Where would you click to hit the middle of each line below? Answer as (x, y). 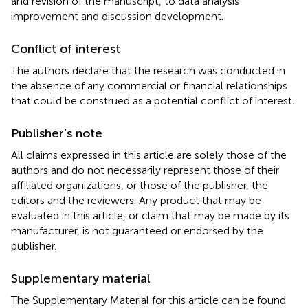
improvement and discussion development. (117, 16)
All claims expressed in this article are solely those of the (149, 155)
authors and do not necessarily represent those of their (145, 170)
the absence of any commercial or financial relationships (149, 86)
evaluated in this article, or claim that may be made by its (150, 216)
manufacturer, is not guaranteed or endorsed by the (137, 231)
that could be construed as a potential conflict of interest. (153, 101)
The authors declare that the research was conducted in (148, 71)
